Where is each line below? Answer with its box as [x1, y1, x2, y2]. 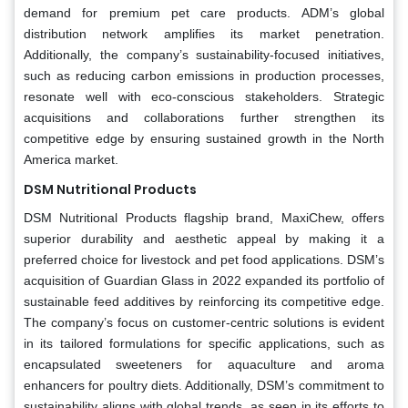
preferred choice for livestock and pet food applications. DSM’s [24, 251, 384, 267]
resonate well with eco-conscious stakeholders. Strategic [24, 88, 384, 104]
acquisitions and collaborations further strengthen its [24, 109, 384, 125]
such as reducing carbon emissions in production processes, [24, 67, 384, 83]
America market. [24, 151, 118, 167]
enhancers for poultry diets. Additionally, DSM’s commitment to [24, 377, 384, 393]
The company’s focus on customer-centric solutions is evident [24, 314, 384, 330]
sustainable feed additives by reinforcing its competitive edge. [24, 293, 384, 309]
